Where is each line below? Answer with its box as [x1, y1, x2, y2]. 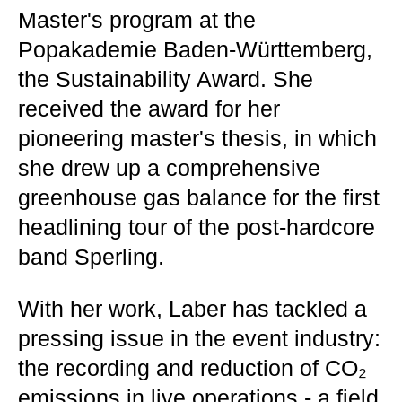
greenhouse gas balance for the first [18, 185, 380, 210]
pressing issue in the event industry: [18, 326, 380, 351]
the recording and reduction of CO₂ [18, 355, 367, 380]
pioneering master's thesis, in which [18, 126, 377, 151]
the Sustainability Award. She [18, 66, 313, 92]
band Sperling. [18, 244, 164, 269]
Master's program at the [18, 7, 256, 32]
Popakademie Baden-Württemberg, [18, 37, 372, 62]
